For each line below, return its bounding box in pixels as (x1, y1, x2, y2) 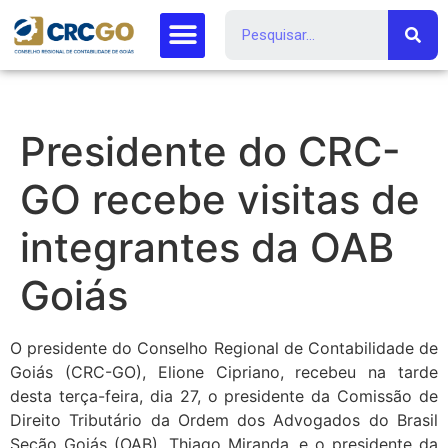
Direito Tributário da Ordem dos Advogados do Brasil (10, 410, 438, 430)
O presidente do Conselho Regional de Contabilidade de (10, 338, 438, 358)
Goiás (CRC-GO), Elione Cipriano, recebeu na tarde (10, 362, 438, 382)
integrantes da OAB (20, 223, 394, 272)
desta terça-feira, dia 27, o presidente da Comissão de (10, 386, 438, 406)
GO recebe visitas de (20, 175, 420, 224)
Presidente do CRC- (20, 127, 401, 176)
